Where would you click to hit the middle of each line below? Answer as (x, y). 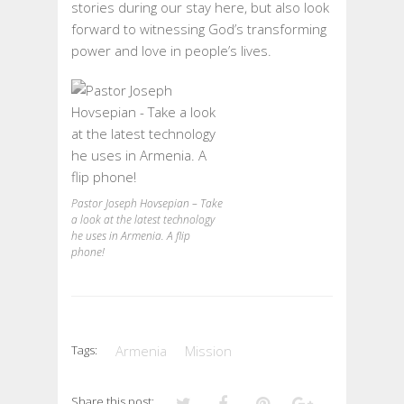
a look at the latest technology (143, 220)
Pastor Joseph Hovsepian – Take (147, 204)
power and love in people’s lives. (171, 51)
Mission (208, 351)
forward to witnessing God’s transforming (199, 29)
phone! (88, 252)
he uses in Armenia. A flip (131, 236)
